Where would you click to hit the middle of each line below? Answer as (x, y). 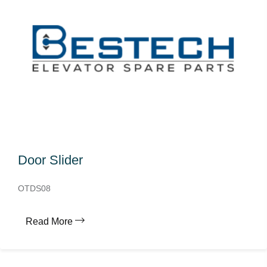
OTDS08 (34, 188)
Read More (49, 221)
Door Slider (50, 160)
